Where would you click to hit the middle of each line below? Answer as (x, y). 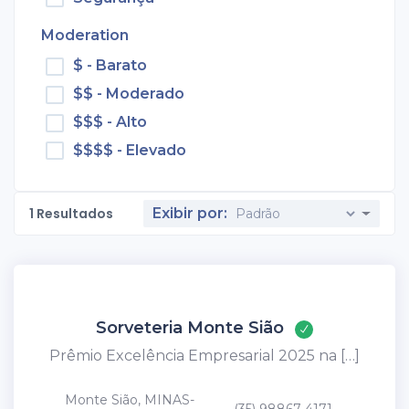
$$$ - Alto (110, 121)
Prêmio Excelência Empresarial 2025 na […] (204, 356)
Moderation (84, 36)
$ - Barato (110, 66)
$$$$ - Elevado (129, 150)
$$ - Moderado (128, 94)
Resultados (75, 214)
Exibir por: (190, 214)
